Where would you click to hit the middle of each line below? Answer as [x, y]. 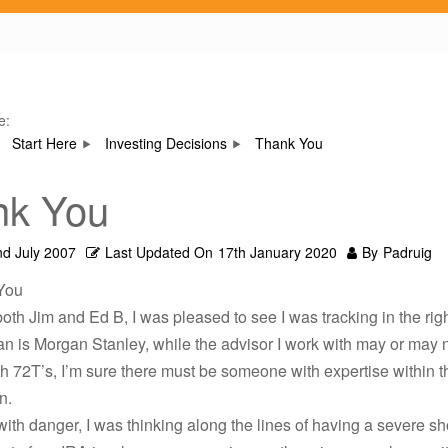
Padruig [407, 252]
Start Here [44, 143]
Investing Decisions [166, 143]
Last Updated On [159, 252]
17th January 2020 [277, 252]
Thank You [289, 143]
